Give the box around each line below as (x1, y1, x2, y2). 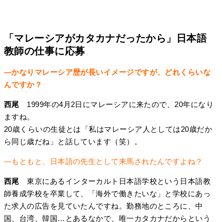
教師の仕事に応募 (4, 46, 85, 57)
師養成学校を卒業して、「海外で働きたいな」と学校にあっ (4, 189, 211, 198)
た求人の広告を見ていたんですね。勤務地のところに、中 (4, 201, 203, 210)
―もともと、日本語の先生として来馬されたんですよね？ (4, 157, 203, 166)
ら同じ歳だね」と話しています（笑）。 (4, 137, 142, 146)
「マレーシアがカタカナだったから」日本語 (4, 33, 207, 44)
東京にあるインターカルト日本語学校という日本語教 (27, 176, 211, 185)
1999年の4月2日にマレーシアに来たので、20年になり (19, 100, 214, 109)
